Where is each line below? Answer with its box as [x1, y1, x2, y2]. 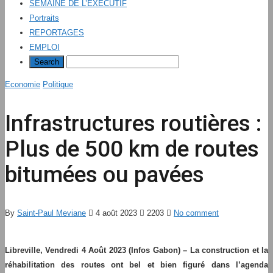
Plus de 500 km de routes [5, 135, 259, 162]
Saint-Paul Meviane [17, 208, 86, 218]
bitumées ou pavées [5, 161, 204, 188]
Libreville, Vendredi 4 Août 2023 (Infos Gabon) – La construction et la [5, 246, 268, 255]
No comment [174, 208, 219, 218]
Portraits [29, 13, 59, 23]
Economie [5, 80, 40, 89]
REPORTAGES [29, 28, 84, 37]
